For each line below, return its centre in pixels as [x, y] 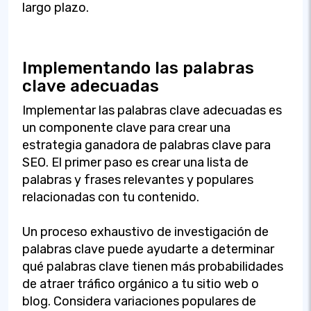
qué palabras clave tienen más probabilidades [153, 266]
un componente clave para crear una [126, 127]
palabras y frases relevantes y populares [138, 179]
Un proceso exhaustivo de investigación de [145, 232]
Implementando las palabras [138, 68]
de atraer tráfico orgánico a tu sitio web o [141, 284]
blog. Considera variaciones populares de [139, 301]
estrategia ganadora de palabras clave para [146, 145]
